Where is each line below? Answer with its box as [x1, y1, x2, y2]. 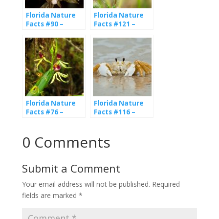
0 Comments [22, 132, 110, 153]
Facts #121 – [93, 20, 135, 29]
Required [152, 179, 180, 189]
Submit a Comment [22, 161, 120, 176]
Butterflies [93, 28, 131, 38]
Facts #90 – [25, 20, 64, 29]
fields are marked [22, 191, 79, 200]
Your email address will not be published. [22, 179, 150, 189]
